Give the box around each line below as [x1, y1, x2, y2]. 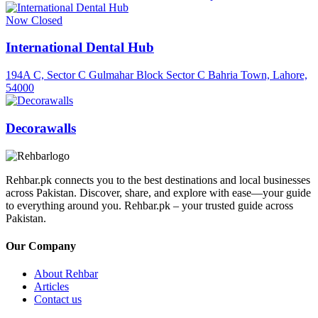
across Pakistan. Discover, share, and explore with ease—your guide [6, 186, 311, 199]
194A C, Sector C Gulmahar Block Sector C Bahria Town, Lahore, [6, 69, 307, 82]
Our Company [6, 239, 76, 252]
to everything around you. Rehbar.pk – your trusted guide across [6, 199, 293, 212]
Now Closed [6, 13, 62, 26]
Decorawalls [6, 120, 76, 136]
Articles [34, 280, 69, 293]
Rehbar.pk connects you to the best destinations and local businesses [6, 173, 310, 186]
